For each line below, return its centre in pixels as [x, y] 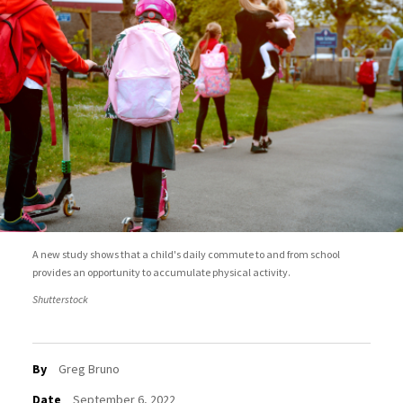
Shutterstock [60, 299]
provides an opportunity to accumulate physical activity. [161, 272]
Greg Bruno [89, 369]
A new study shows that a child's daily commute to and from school [186, 254]
